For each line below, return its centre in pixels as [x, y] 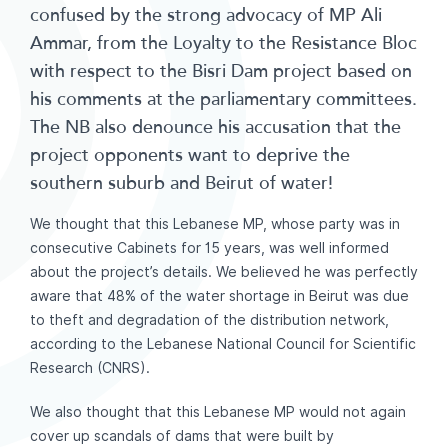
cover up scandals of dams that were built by [182, 435]
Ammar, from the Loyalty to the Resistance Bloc [223, 42]
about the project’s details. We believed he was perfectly [224, 271]
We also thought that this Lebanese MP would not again [218, 411]
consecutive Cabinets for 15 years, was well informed [209, 247]
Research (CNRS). [90, 367]
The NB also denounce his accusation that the [215, 126]
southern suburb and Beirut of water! [181, 182]
